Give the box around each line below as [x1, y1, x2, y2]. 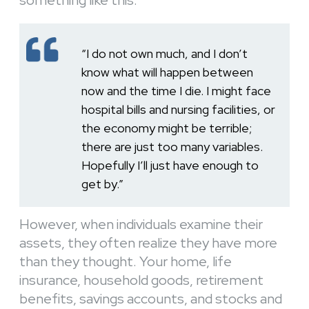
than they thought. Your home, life [19, 252, 232, 270]
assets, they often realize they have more [19, 233, 277, 252]
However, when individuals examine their [19, 215, 263, 233]
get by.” [81, 175, 123, 192]
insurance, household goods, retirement [19, 270, 263, 289]
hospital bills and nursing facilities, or [81, 101, 275, 117]
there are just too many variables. [81, 138, 263, 154]
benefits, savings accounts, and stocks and [19, 289, 282, 308]
